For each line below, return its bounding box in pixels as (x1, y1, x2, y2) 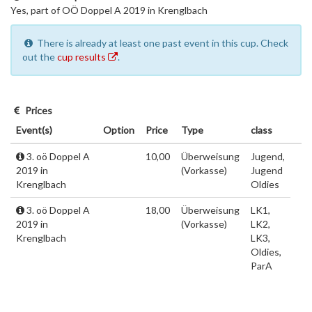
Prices (25, 104, 52, 116)
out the (22, 51, 57, 63)
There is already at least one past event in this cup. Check (35, 37, 288, 49)
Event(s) (16, 124, 52, 136)
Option (103, 124, 134, 136)
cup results (57, 51, 108, 63)
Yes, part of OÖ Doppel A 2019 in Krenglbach (10, 4, 208, 16)
